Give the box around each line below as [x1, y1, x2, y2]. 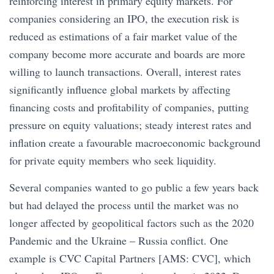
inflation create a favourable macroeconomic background [9, 135, 261, 150]
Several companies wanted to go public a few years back [9, 180, 259, 194]
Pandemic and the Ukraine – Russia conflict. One [9, 233, 228, 248]
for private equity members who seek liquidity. [9, 153, 220, 168]
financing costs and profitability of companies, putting [9, 100, 249, 114]
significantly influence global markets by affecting [9, 82, 231, 97]
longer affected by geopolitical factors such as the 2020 [9, 215, 254, 230]
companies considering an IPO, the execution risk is [9, 11, 239, 26]
